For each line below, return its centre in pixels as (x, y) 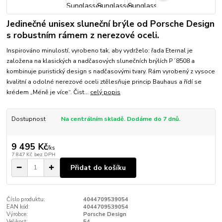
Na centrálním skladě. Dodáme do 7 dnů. (120, 119)
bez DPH (45, 155)
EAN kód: (18, 207)
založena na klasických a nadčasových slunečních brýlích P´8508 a (101, 61)
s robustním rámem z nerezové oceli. (83, 35)
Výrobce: (17, 215)
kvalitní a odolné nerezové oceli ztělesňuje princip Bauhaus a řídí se (104, 82)
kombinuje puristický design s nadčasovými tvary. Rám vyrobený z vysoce (111, 72)
